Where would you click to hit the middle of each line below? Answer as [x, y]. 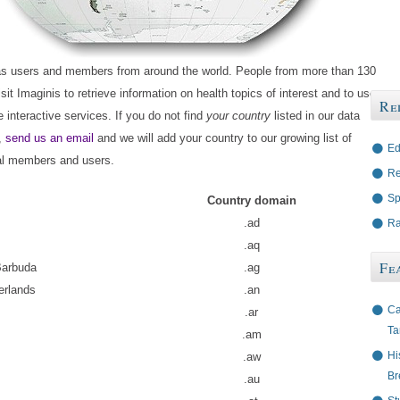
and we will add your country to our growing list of [223, 138]
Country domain [251, 201]
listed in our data [315, 116]
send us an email [50, 138]
